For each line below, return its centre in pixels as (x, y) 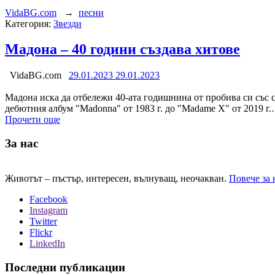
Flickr (41, 232)
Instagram (48, 210)
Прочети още (33, 120)
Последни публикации (65, 267)
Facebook (48, 199)
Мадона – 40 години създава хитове (122, 49)
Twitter (43, 221)
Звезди (68, 23)
